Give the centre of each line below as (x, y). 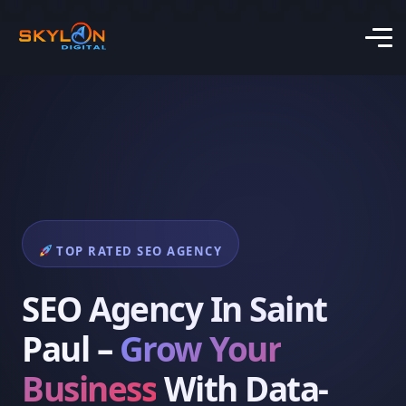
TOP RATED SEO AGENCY (137, 251)
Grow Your (200, 348)
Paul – (71, 348)
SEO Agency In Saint (174, 309)
